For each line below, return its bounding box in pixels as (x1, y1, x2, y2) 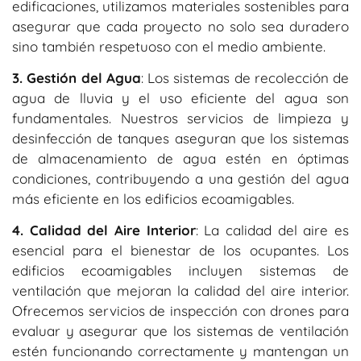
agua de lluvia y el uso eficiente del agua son (12, 89, 349, 106)
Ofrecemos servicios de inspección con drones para (12, 302, 349, 320)
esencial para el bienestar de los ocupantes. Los (12, 242, 349, 259)
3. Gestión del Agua (12, 68, 141, 86)
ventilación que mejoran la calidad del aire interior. (12, 282, 349, 300)
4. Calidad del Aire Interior (12, 222, 196, 239)
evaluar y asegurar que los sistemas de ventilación (12, 322, 349, 340)
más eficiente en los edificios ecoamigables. (12, 189, 294, 207)
